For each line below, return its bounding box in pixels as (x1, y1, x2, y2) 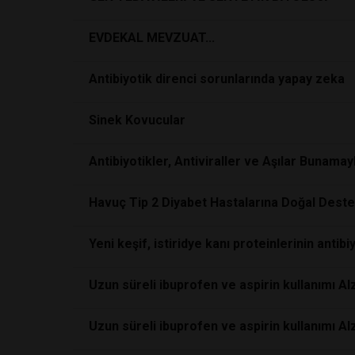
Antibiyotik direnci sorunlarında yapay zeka (89, 71, 345, 86)
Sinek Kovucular (89, 112, 185, 128)
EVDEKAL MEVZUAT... (89, 29, 215, 45)
